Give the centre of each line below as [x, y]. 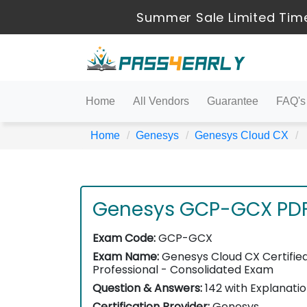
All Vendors [161, 101]
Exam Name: [126, 257]
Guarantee [233, 101]
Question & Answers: [147, 288]
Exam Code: [124, 238]
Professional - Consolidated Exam [183, 270]
